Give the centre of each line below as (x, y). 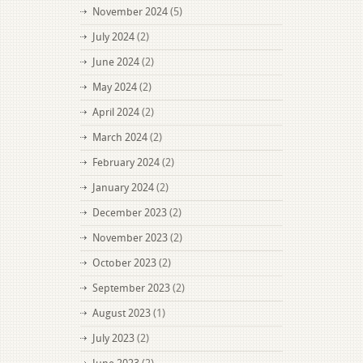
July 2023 (113, 338)
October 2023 (124, 263)
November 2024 (130, 12)
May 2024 (115, 87)
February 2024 (126, 162)
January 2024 (123, 188)
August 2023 (122, 313)
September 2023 (131, 288)
